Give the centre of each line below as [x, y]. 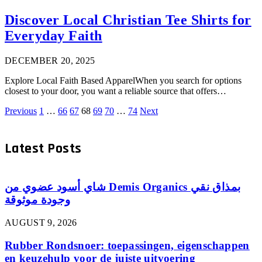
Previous [21, 111]
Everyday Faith [54, 36]
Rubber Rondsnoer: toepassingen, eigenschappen [127, 245]
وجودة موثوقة [38, 200]
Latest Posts [43, 149]
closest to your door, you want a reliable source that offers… [116, 91]
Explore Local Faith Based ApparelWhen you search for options [123, 80]
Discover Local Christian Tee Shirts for [128, 20]
